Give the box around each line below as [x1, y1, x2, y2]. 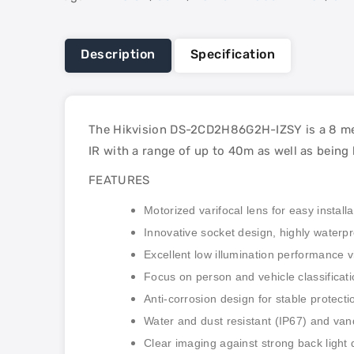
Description [81, 47, 156, 62]
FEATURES [88, 173, 150, 187]
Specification [190, 47, 276, 62]
